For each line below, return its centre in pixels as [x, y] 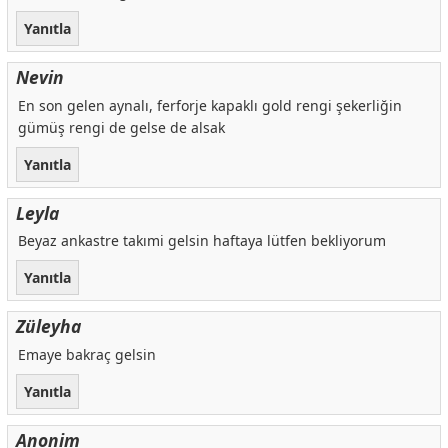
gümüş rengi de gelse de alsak [121, 127]
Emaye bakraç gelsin [86, 355]
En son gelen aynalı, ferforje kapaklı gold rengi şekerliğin [209, 105]
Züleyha [48, 326]
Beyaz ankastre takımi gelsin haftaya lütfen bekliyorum [201, 241]
